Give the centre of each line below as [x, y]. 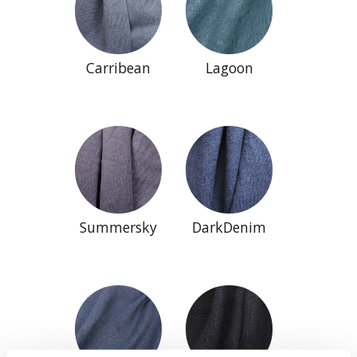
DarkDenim [229, 227]
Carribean [119, 67]
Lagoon [229, 67]
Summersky [119, 227]
